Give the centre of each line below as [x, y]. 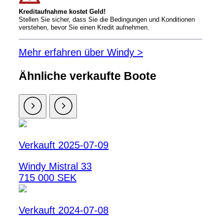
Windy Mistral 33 [55, 166]
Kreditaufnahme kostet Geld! [62, 11]
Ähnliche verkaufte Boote [88, 76]
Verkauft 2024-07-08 [64, 210]
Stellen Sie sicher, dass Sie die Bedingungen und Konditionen [107, 19]
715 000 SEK [48, 178]
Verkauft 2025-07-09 [64, 145]
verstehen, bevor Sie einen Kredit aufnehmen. [84, 27]
